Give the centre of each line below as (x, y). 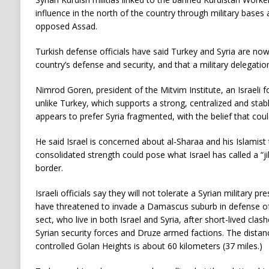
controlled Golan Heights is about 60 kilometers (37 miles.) (149, 246)
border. (49, 168)
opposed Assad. (66, 26)
